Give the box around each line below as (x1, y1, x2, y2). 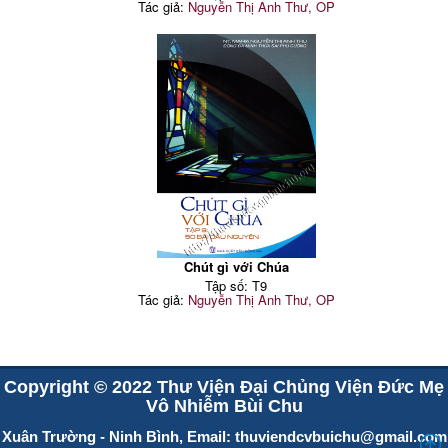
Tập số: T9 (205, 276, 268, 296)
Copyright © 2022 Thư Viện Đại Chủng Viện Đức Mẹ (4, 377, 444, 398)
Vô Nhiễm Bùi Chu (145, 396, 303, 417)
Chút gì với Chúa (183, 257, 289, 277)
